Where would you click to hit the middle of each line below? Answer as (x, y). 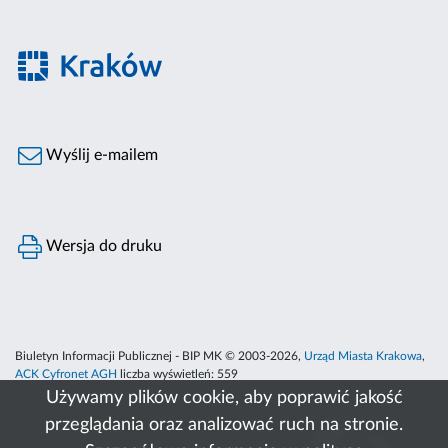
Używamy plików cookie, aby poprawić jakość (224, 398)
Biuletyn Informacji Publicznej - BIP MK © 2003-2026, (159, 356)
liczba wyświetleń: (167, 374)
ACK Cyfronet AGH (66, 374)
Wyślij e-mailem (100, 155)
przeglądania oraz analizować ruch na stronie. (224, 425)
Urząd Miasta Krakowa (363, 356)
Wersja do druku (102, 246)
